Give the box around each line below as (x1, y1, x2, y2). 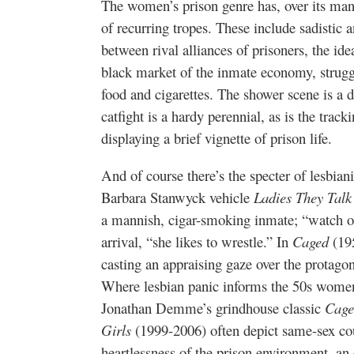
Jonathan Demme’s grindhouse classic (101, 297, 325, 318)
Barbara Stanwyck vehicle (101, 186, 254, 207)
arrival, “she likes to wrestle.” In (101, 231, 292, 251)
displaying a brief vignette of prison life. (101, 127, 332, 148)
